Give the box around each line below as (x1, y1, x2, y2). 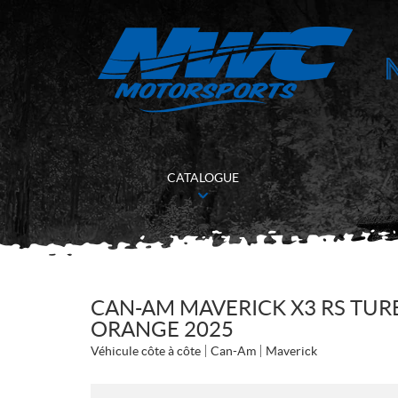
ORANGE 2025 (91, 317, 234, 341)
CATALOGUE (167, 171, 240, 185)
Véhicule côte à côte (91, 344, 201, 358)
